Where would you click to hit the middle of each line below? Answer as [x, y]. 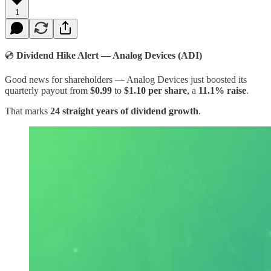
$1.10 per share [154, 90]
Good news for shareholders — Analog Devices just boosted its [126, 79]
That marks [28, 111]
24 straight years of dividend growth [124, 111]
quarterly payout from [47, 90]
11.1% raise [222, 90]
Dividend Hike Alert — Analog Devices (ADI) [108, 55]
